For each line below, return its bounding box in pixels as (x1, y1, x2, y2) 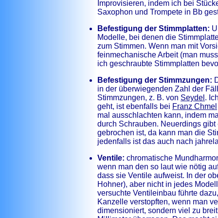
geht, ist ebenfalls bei (97, 102, 172, 110)
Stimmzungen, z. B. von (97, 93, 181, 102)
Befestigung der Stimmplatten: (97, 24, 210, 33)
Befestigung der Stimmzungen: (97, 76, 212, 84)
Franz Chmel (172, 102, 217, 110)
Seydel (181, 93, 205, 102)
